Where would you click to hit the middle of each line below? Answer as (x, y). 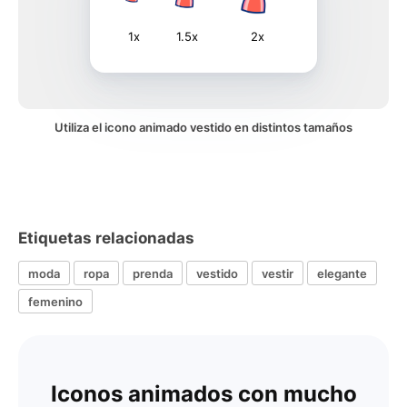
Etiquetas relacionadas (106, 238)
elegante (342, 273)
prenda (153, 273)
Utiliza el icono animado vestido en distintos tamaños (203, 127)
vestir (278, 273)
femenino (55, 301)
